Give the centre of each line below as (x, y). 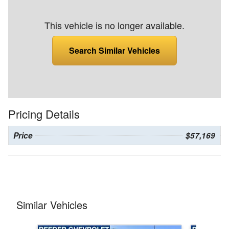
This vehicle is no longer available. (114, 25)
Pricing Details (44, 113)
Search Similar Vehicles (114, 50)
